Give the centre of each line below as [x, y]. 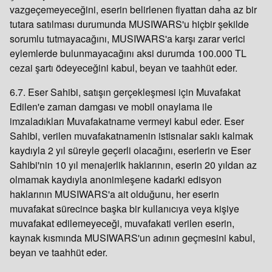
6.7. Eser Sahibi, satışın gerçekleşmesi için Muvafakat [125, 92]
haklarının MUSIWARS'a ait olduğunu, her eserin [114, 194]
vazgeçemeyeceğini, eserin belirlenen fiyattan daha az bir [133, 9]
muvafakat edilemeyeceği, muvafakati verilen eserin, [122, 223]
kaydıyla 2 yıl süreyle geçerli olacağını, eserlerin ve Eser [130, 150]
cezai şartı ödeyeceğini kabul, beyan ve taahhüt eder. [124, 68]
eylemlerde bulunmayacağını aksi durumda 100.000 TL [128, 53]
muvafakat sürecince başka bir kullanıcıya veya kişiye [124, 209]
